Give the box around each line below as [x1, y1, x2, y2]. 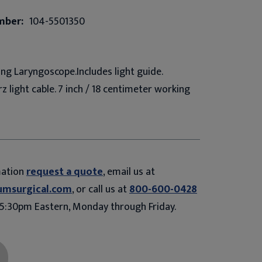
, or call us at [72, 180, 129, 198]
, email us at [103, 163, 155, 181]
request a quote [26, 163, 103, 181]
